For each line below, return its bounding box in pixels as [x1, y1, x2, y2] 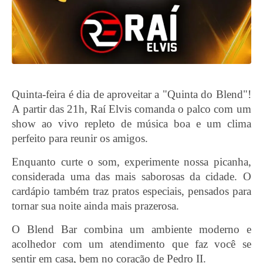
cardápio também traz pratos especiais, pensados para [12, 185, 251, 198]
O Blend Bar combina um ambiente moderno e [12, 223, 251, 236]
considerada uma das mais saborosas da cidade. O [12, 170, 251, 183]
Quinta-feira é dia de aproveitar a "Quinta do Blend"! [12, 88, 251, 101]
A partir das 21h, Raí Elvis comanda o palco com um [12, 103, 251, 116]
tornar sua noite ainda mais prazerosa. [12, 200, 180, 213]
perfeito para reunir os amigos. [12, 132, 149, 145]
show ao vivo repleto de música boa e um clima [12, 117, 251, 130]
